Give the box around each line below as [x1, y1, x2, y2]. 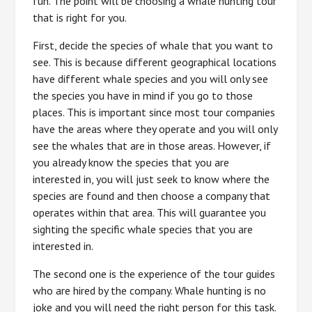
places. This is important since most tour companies [33, 105, 276, 119]
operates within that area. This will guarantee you [33, 205, 267, 219]
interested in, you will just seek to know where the [33, 172, 270, 186]
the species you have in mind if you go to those [33, 88, 253, 102]
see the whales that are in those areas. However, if [33, 139, 272, 153]
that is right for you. [33, 10, 127, 24]
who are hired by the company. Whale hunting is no [33, 283, 267, 297]
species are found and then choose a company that [33, 189, 271, 203]
